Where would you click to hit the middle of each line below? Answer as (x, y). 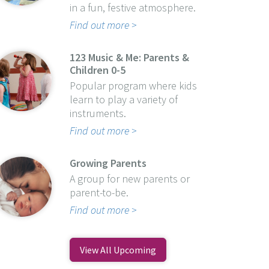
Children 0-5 (97, 70)
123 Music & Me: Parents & (129, 57)
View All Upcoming (118, 249)
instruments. (98, 113)
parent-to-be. (99, 192)
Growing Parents (108, 163)
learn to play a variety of (123, 99)
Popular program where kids (133, 85)
